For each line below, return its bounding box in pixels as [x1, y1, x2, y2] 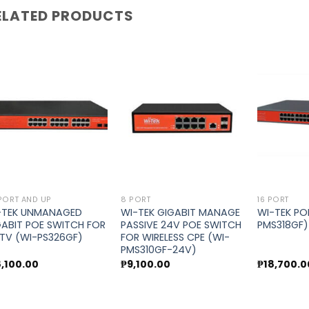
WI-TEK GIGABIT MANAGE [121, 206, 241, 220]
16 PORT [257, 195, 289, 206]
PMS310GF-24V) [121, 243, 197, 257]
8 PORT [121, 195, 151, 206]
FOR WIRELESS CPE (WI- [121, 230, 230, 245]
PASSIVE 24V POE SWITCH [121, 218, 242, 232]
